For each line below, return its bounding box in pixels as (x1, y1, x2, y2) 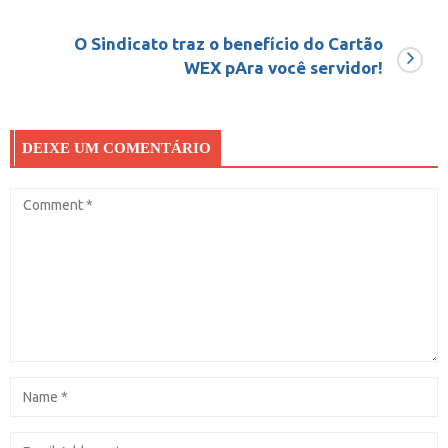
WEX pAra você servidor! (184, 58, 383, 78)
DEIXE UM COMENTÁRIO (22, 140, 211, 157)
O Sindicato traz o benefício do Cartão (74, 34, 383, 54)
